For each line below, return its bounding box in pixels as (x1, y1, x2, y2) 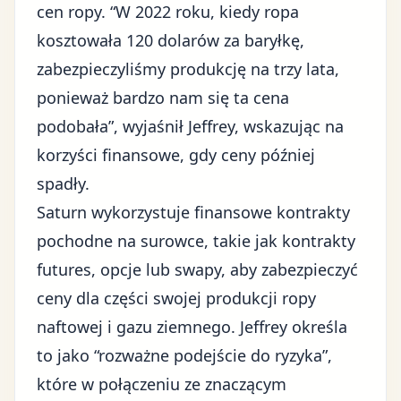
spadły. (37, 173, 90, 194)
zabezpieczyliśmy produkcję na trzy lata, (37, 58, 339, 80)
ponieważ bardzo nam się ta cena (37, 87, 289, 108)
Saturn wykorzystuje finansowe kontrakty (37, 201, 350, 223)
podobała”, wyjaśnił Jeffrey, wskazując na (37, 115, 344, 137)
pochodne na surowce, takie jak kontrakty (37, 230, 355, 252)
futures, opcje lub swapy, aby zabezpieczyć (37, 259, 358, 280)
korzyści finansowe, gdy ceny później (37, 144, 315, 166)
